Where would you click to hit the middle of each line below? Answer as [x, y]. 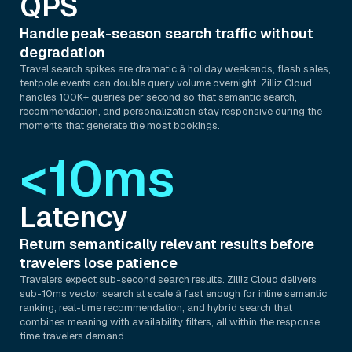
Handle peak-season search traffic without [167, 33]
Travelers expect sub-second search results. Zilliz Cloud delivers [168, 279]
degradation [62, 52]
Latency [74, 217]
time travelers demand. [73, 336]
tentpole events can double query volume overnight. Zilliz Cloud [166, 83]
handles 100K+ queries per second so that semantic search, [158, 97]
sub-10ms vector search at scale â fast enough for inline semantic [173, 293]
